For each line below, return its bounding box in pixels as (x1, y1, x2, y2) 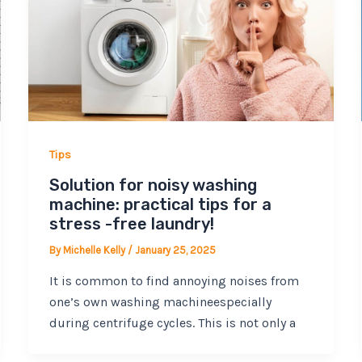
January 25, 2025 (134, 244, 216, 257)
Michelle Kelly (62, 244, 128, 257)
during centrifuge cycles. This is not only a (48, 314, 296, 330)
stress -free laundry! (48, 214, 214, 234)
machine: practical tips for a (48, 195, 271, 215)
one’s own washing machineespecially (48, 293, 271, 309)
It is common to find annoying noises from (48, 272, 299, 288)
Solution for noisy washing (48, 175, 257, 196)
